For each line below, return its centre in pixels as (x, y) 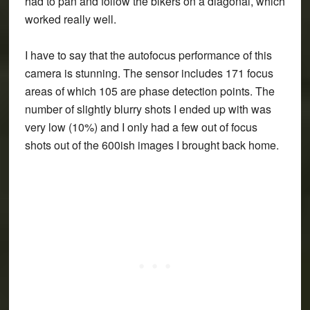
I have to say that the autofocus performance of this (148, 55)
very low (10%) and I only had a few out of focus (141, 127)
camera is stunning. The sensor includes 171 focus (149, 73)
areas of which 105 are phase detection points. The (149, 91)
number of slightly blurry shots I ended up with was (148, 109)
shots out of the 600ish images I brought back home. (152, 145)
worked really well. (70, 19)
